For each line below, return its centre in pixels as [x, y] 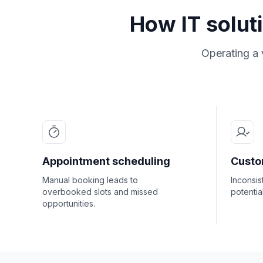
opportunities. [69, 203]
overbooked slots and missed [100, 192]
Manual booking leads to [90, 180]
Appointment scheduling [106, 161]
